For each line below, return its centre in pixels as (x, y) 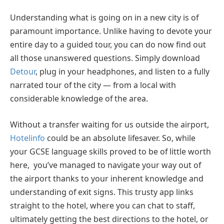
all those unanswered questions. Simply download (105, 58)
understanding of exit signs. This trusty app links (102, 192)
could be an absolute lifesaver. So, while (120, 138)
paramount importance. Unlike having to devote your (111, 31)
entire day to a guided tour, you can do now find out (108, 45)
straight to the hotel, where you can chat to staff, (102, 205)
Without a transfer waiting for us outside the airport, (109, 124)
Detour (23, 72)
